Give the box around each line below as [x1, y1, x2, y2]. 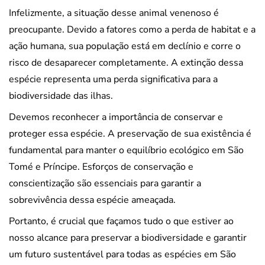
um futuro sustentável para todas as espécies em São [9, 248, 236, 261]
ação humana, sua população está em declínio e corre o [9, 40, 241, 53]
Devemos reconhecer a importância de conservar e [9, 111, 223, 124]
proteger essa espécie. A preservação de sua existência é [9, 127, 251, 141]
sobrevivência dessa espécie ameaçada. [9, 193, 176, 207]
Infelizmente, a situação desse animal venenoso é [9, 7, 219, 20]
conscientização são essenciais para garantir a [9, 177, 201, 190]
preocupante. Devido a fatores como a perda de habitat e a [9, 23, 256, 37]
